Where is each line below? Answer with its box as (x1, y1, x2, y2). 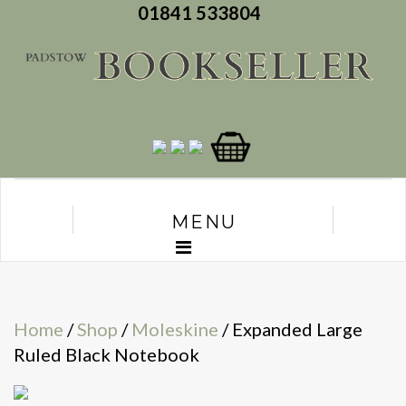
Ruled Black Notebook (14, 343, 199, 366)
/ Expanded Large (218, 318, 362, 341)
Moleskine (131, 318, 218, 341)
